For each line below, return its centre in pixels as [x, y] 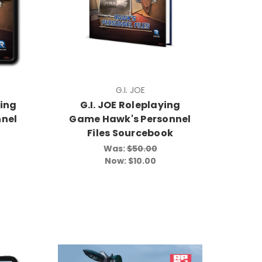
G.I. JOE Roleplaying [130, 105]
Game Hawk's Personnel [130, 119]
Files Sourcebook [130, 133]
